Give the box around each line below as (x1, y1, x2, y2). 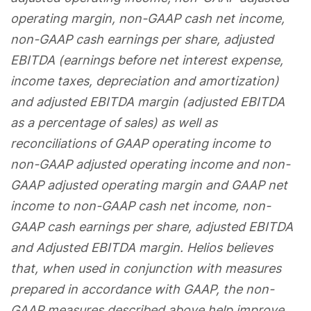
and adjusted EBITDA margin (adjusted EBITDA (10, 94, 285, 109)
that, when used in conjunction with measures (10, 260, 281, 276)
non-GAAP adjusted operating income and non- (10, 156, 290, 171)
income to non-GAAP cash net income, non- (10, 198, 271, 213)
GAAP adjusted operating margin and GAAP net (10, 177, 287, 192)
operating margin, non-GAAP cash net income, (10, 10, 285, 26)
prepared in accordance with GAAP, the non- (10, 281, 274, 296)
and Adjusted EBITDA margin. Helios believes (10, 239, 273, 255)
